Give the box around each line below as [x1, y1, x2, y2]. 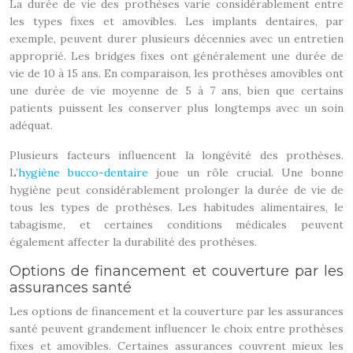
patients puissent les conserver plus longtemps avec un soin [9, 101, 344, 115]
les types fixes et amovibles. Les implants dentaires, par [9, 14, 344, 28]
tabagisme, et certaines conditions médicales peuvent [9, 217, 344, 232]
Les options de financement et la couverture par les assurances [9, 304, 344, 318]
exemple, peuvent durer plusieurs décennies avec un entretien [9, 32, 344, 46]
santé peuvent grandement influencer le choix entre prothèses [9, 321, 344, 336]
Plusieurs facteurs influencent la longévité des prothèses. [9, 148, 344, 162]
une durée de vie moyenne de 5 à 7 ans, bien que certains [9, 84, 344, 98]
